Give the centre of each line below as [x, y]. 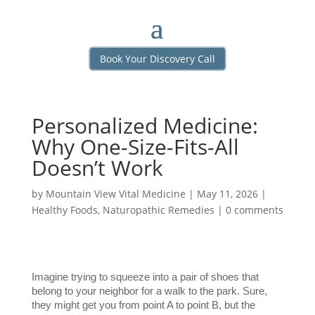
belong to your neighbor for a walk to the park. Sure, [149, 291]
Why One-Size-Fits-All [135, 147]
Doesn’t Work [97, 168]
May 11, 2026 [227, 194]
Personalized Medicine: [144, 126]
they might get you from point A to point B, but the [143, 306]
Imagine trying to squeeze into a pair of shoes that [145, 277]
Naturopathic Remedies [158, 210]
